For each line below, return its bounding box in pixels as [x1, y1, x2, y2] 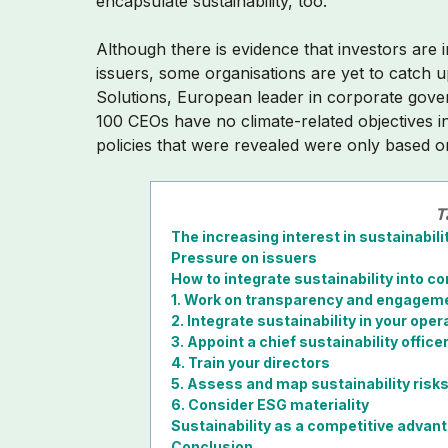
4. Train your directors [171, 353, 331, 371]
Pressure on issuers [171, 248, 318, 266]
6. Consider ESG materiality [171, 395, 370, 413]
